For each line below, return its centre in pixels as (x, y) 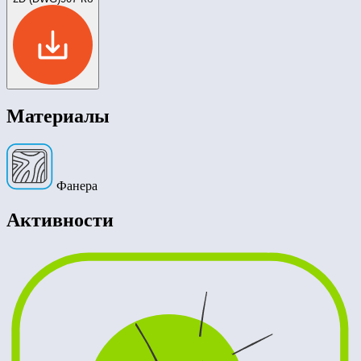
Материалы (58, 116)
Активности (60, 220)
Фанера (75, 185)
